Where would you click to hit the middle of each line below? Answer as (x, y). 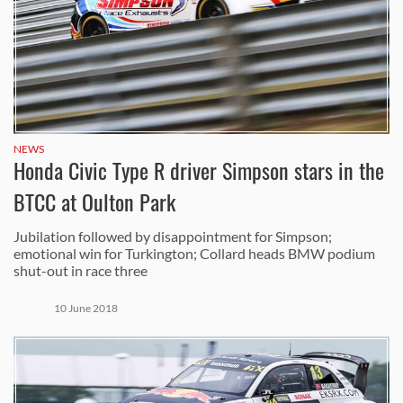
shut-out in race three (81, 270)
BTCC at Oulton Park (94, 203)
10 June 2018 (86, 308)
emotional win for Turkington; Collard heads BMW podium (194, 253)
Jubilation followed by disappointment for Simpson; (173, 236)
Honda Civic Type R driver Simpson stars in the (199, 171)
